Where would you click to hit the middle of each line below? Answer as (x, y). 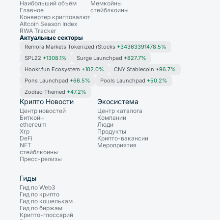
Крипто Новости (47, 101)
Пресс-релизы (41, 159)
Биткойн (32, 117)
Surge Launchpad (100, 58)
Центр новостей (43, 110)
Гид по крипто (40, 194)
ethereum (33, 124)
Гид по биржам (41, 208)
